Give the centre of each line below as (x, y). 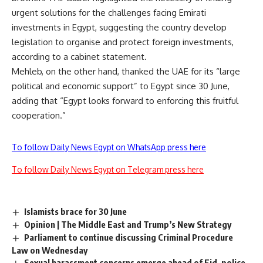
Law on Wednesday (50, 250)
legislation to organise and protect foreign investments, (123, 42)
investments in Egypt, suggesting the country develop (119, 28)
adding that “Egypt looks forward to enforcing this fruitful (125, 101)
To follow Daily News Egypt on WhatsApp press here (109, 147)
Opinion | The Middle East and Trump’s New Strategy (128, 225)
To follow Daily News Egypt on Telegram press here (108, 170)
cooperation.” (39, 116)
